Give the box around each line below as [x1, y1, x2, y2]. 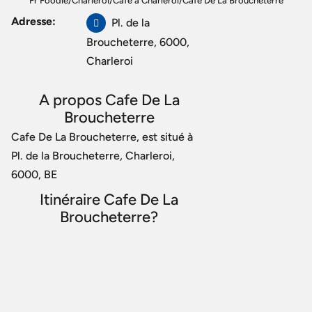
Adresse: [11, 15, 56, 28]
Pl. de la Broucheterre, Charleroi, [11, 149, 175, 162]
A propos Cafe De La [38, 90, 180, 109]
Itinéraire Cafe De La [40, 189, 179, 209]
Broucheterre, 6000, [86, 36, 189, 49]
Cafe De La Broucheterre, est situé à [11, 130, 193, 143]
